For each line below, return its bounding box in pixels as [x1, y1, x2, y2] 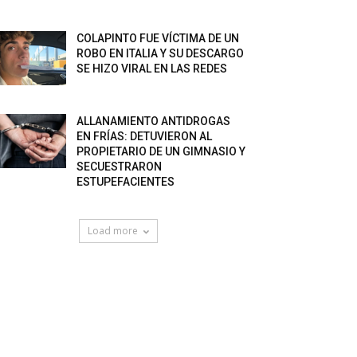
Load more [87, 224, 138, 237]
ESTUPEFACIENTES [76, 175, 175, 188]
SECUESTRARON [76, 160, 163, 173]
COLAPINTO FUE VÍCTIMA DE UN [76, 32, 240, 45]
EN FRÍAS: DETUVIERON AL [76, 130, 213, 143]
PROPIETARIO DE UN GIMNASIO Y [76, 145, 246, 158]
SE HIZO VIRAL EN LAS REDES [76, 62, 228, 75]
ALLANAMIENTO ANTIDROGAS [76, 115, 231, 127]
